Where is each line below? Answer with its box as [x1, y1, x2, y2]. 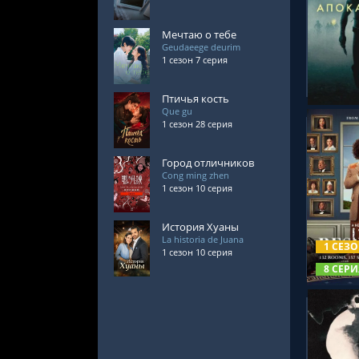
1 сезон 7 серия [162, 54, 228, 66]
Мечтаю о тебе [162, 27, 236, 42]
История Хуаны [162, 220, 239, 234]
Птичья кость [162, 91, 229, 106]
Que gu [162, 105, 192, 117]
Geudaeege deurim [162, 41, 240, 53]
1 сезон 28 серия [162, 118, 232, 130]
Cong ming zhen [162, 169, 229, 181]
